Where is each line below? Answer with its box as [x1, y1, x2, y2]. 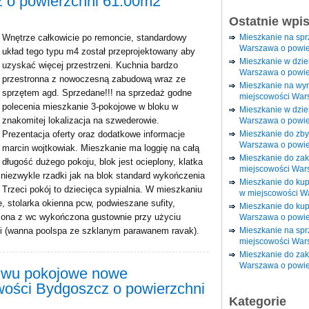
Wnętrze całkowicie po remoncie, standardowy [2, 32, 187, 43]
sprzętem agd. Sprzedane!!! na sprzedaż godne [2, 88, 192, 98]
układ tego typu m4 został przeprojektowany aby [2, 46, 195, 57]
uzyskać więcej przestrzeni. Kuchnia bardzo [2, 60, 178, 70]
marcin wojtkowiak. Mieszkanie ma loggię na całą [2, 143, 199, 153]
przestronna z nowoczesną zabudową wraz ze [2, 74, 186, 84]
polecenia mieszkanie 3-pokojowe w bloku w [2, 101, 178, 112]
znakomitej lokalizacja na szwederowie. [2, 115, 159, 126]
